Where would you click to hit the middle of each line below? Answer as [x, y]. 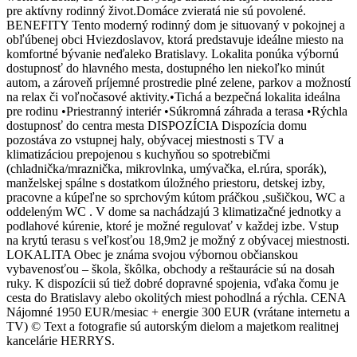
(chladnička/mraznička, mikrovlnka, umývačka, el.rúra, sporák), [167, 168]
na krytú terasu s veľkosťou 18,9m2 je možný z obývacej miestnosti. [178, 240]
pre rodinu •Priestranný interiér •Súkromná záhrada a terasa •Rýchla [177, 111]
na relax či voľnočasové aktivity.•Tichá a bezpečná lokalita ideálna [173, 96]
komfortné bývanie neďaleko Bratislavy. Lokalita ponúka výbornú [173, 53]
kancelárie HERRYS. [61, 340]
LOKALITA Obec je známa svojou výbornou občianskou [152, 254]
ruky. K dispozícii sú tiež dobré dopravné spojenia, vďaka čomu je [173, 283]
